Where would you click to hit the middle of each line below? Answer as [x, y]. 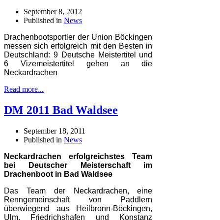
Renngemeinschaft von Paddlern [78, 200]
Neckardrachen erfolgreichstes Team [78, 157]
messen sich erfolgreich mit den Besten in [78, 46]
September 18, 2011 [55, 131]
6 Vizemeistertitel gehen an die [78, 64]
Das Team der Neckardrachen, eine [78, 191]
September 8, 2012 [53, 12]
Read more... [24, 89]
